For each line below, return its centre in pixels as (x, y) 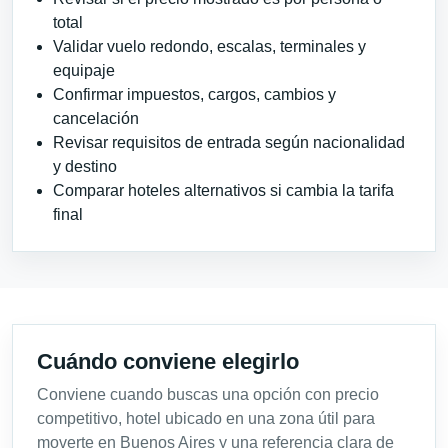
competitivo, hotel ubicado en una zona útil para (206, 418)
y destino (85, 166)
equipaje (84, 70)
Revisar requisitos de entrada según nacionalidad (229, 142)
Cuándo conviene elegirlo (168, 361)
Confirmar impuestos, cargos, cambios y (194, 94)
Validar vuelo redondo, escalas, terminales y (209, 46)
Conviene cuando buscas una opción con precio (208, 394)
